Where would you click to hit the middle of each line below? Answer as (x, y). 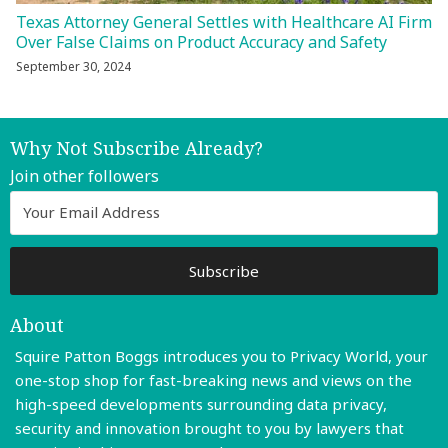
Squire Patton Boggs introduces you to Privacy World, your (221, 355)
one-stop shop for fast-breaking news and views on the (213, 379)
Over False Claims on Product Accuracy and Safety (201, 41)
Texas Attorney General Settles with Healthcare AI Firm (224, 21)
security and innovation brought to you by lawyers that (209, 427)
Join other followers (84, 175)
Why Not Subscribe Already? (136, 147)
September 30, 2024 (73, 66)
